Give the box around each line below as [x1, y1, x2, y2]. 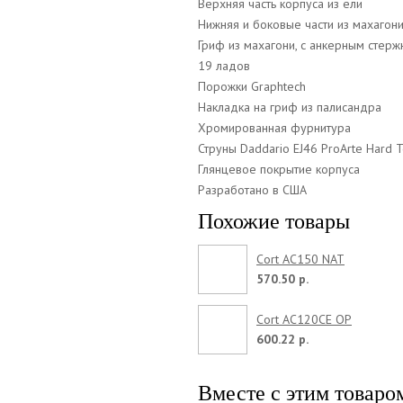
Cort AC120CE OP [256, 310, 352, 327]
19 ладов [198, 57, 250, 74]
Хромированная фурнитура [198, 119, 351, 136]
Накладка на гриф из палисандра [198, 98, 381, 115]
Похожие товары [198, 209, 350, 233]
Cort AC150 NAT [256, 250, 345, 267]
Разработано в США [198, 181, 307, 198]
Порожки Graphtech [198, 77, 306, 94]
